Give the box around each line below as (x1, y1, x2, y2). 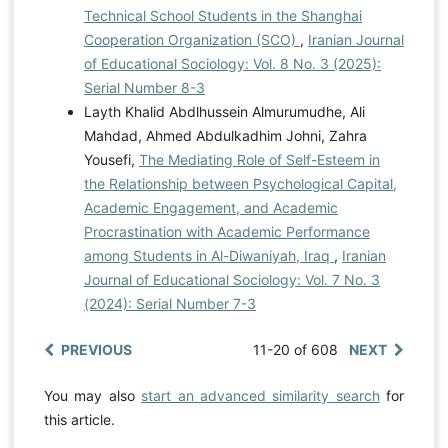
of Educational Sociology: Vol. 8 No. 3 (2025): (83, 54, 381, 72)
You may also (43, 386, 142, 404)
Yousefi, (83, 150, 139, 168)
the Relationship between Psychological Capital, (83, 174, 397, 192)
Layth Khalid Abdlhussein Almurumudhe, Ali (83, 102, 365, 120)
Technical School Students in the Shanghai (83, 6, 362, 24)
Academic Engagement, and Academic (83, 198, 338, 216)
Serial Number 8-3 (83, 78, 205, 96)
